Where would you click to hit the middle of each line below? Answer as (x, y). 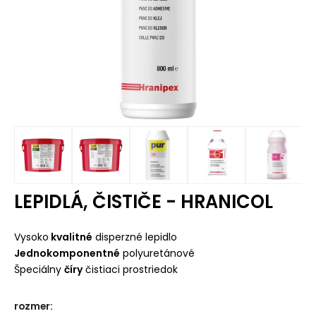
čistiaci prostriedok (130, 269)
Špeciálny (39, 269)
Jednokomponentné (67, 253)
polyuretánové (157, 253)
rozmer (32, 306)
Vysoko (31, 237)
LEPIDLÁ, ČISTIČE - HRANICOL (143, 202)
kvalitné (70, 237)
